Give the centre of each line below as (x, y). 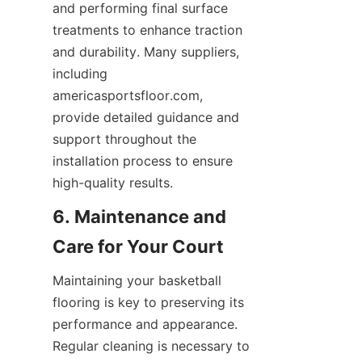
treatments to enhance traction (147, 30)
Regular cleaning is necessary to (151, 346)
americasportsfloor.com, (128, 95)
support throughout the (124, 139)
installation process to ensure (143, 161)
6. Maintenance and (139, 217)
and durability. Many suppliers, (146, 52)
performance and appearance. (145, 324)
